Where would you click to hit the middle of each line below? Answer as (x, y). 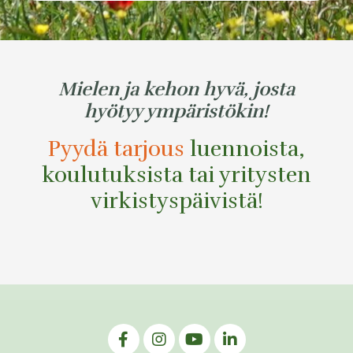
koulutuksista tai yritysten (176, 175)
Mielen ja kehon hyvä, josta (176, 89)
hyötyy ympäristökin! (176, 111)
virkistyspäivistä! (176, 201)
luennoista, (247, 149)
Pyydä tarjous (116, 149)
